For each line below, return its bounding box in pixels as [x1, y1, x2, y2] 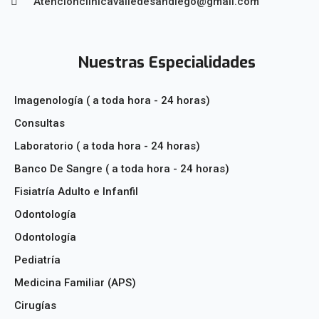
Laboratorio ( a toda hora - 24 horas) [14, 140, 200, 152]
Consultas [14, 117, 65, 130]
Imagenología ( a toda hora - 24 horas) [14, 94, 210, 107]
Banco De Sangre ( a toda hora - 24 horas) [14, 162, 229, 175]
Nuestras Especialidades [78, 52, 256, 73]
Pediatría [14, 253, 61, 266]
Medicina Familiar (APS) [14, 276, 136, 289]
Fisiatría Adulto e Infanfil [14, 185, 138, 198]
